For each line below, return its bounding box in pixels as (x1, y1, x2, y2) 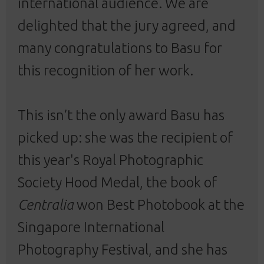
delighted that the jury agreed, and (18, 17, 236, 34)
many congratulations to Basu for (18, 39, 222, 56)
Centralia (18, 196, 74, 213)
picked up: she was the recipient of (18, 129, 233, 146)
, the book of (140, 174, 217, 190)
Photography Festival (18, 241, 148, 258)
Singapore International (18, 219, 164, 235)
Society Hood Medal (18, 174, 140, 190)
